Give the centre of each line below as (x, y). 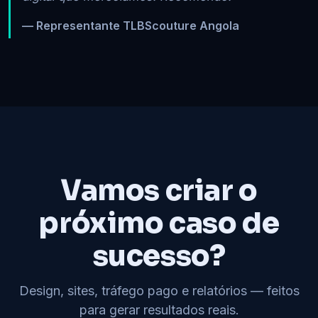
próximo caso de (159, 224)
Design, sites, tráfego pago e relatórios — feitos (159, 291)
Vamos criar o (159, 191)
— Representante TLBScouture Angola (131, 26)
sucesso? (159, 256)
